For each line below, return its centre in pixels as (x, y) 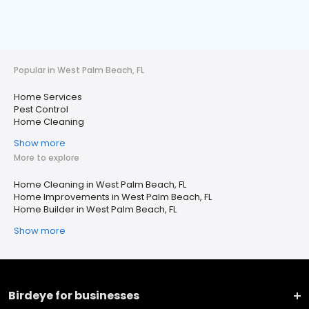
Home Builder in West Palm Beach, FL (95, 209)
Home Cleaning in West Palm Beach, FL (100, 185)
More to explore (47, 158)
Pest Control (41, 109)
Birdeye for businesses (74, 296)
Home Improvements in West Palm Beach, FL (113, 197)
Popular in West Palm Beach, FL (79, 70)
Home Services (48, 97)
